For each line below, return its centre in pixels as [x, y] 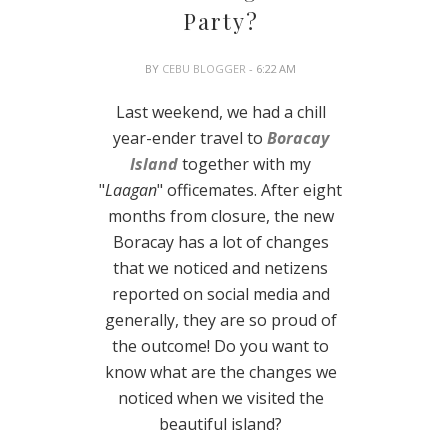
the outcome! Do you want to [221, 346]
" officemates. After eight [250, 190]
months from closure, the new [220, 216]
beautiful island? [221, 424]
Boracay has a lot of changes [220, 242]
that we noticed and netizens [221, 268]
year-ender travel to [189, 138]
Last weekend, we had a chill [220, 112]
